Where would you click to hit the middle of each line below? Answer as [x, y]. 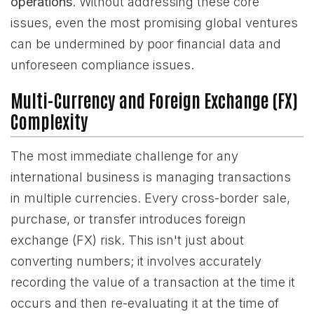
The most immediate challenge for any [124, 156]
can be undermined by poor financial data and [146, 44]
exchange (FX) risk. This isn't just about [127, 240]
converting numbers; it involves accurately [136, 261]
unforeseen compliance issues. [102, 65]
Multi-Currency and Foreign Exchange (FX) [154, 100]
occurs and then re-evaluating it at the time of [145, 303]
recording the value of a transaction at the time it [153, 282]
